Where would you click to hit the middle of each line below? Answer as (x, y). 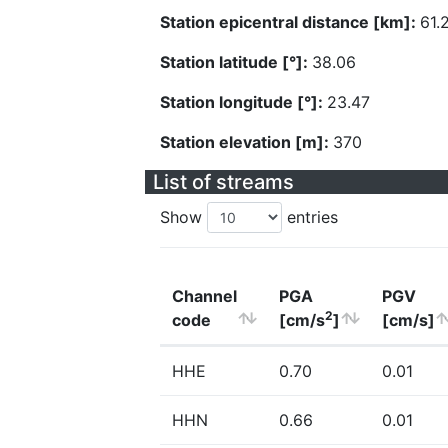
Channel (204, 296)
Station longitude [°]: (243, 102)
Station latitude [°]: (236, 62)
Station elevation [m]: (246, 142)
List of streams (223, 182)
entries (310, 217)
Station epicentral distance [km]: (290, 22)
